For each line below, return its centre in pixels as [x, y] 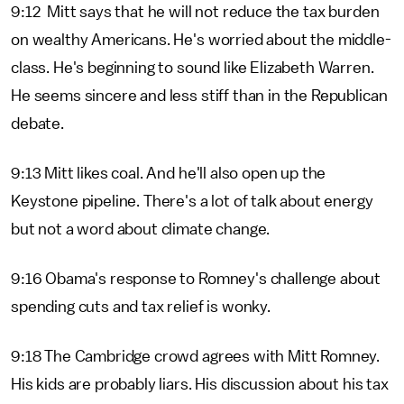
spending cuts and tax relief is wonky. [142, 307]
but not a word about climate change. [141, 229]
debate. [37, 124]
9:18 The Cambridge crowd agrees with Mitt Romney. [196, 356]
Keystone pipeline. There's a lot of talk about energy [192, 201]
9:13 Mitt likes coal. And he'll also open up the [169, 173]
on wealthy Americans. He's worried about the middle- [201, 40]
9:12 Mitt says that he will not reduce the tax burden [195, 12]
